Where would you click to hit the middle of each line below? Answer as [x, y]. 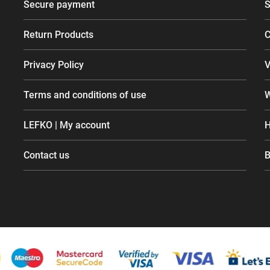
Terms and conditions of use [85, 95]
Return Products [58, 35]
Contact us [46, 155]
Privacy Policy [54, 65]
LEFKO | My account [67, 125]
